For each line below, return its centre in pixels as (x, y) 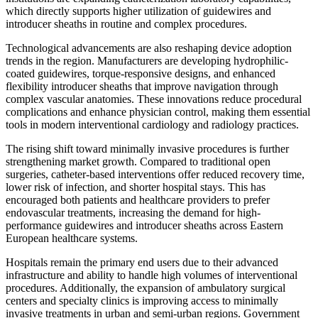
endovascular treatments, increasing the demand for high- (133, 213)
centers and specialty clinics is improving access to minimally (142, 301)
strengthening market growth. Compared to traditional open (138, 162)
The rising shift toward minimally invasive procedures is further (147, 149)
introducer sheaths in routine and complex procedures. (126, 24)
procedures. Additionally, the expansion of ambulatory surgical (146, 288)
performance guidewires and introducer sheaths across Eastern (144, 226)
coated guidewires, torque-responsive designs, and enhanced (141, 74)
